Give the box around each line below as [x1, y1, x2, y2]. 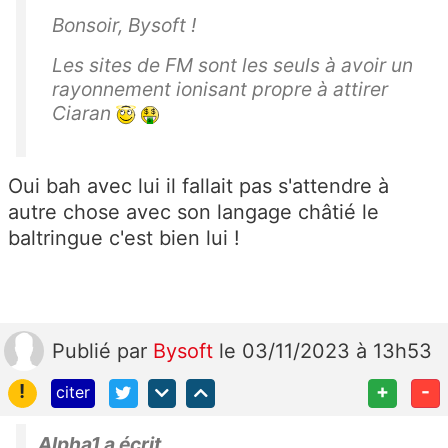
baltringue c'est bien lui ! [8, 226, 240, 251]
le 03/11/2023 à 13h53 [219, 339, 432, 364]
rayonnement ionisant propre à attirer [52, 77, 388, 102]
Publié [52, 339, 117, 364]
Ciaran [52, 101, 116, 126]
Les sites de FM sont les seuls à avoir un [52, 53, 413, 78]
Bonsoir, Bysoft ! [52, 13, 196, 38]
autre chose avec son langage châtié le [8, 200, 379, 225]
